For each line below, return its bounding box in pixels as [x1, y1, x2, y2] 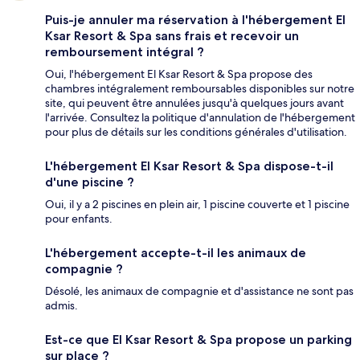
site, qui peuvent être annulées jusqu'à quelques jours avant [45, 96, 344, 111]
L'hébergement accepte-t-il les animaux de [45, 245, 306, 261]
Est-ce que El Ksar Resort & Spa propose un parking [45, 332, 352, 348]
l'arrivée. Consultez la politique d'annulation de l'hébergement [45, 110, 355, 125]
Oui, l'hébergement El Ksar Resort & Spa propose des [45, 67, 313, 82]
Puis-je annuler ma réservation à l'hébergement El [45, 12, 346, 28]
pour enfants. [45, 211, 112, 227]
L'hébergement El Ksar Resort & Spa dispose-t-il [45, 158, 333, 174]
